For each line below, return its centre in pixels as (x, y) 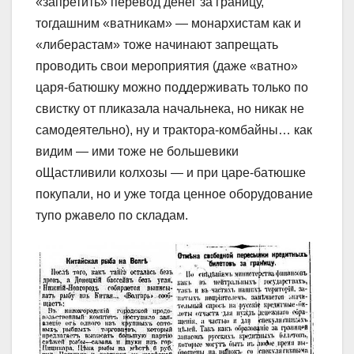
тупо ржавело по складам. (112, 216)
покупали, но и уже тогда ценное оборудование (174, 194)
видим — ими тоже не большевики (137, 152)
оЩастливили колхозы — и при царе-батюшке (171, 173)
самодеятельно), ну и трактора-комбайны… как (174, 130)
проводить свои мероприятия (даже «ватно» (167, 66)
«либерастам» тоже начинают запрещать (157, 45)
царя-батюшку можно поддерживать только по (172, 88)
